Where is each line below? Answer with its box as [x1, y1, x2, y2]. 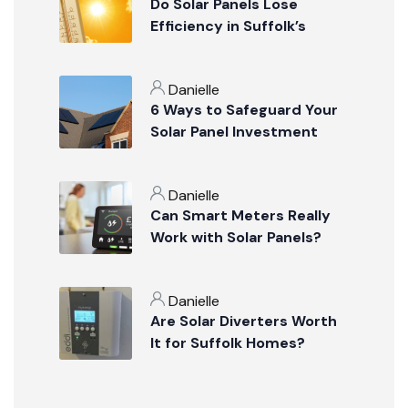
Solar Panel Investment [150, 122, 318, 142]
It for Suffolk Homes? [150, 333, 305, 353]
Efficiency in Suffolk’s [150, 16, 306, 36]
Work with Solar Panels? [150, 228, 321, 248]
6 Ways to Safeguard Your [150, 100, 338, 120]
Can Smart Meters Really [150, 206, 331, 226]
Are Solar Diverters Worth [150, 311, 337, 331]
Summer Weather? [150, 38, 288, 58]
